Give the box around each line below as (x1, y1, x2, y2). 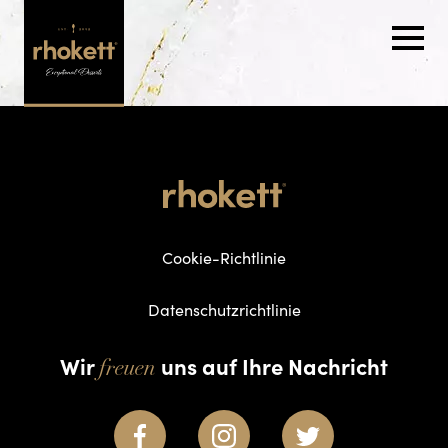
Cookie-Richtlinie (162, 247, 286, 269)
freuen (99, 358, 156, 382)
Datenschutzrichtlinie (147, 299, 301, 321)
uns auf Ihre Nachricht (156, 350, 388, 382)
